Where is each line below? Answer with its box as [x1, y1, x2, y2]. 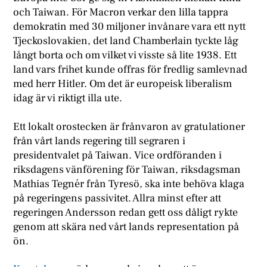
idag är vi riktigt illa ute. [13, 91, 123, 105]
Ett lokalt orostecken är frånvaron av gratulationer [13, 119, 246, 133]
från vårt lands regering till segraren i [13, 133, 186, 148]
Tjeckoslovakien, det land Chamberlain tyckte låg [13, 34, 239, 48]
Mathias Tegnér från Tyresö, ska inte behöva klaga [13, 176, 245, 191]
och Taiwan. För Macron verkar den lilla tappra [13, 5, 229, 20]
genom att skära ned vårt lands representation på [13, 219, 240, 234]
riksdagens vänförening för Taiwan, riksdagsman [13, 162, 241, 176]
